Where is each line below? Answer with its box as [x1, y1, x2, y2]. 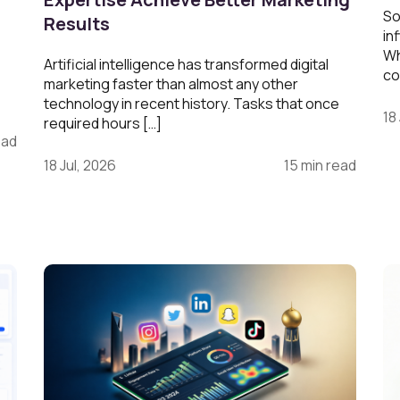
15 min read [284, 154, 356, 175]
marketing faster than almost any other [44, 73, 298, 94]
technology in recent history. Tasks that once [44, 93, 339, 113]
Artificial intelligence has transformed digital [44, 54, 329, 74]
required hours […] [44, 112, 162, 133]
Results [44, 11, 110, 36]
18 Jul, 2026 [44, 154, 116, 175]
